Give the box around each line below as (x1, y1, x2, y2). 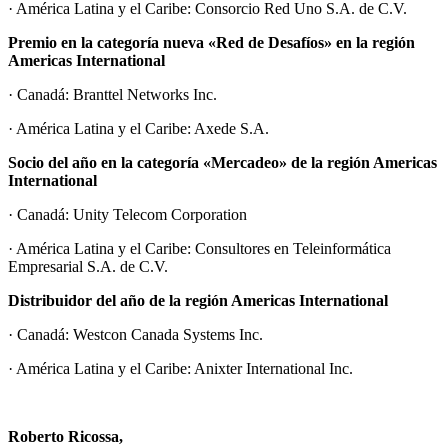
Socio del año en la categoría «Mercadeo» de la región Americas (8, 153, 437, 171)
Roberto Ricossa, (8, 427, 123, 445)
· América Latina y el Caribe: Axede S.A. (8, 119, 269, 137)
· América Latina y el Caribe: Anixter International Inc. (8, 359, 353, 377)
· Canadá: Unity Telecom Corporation (8, 205, 247, 223)
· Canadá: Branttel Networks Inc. (8, 85, 217, 103)
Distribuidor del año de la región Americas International (8, 291, 388, 309)
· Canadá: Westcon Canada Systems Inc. (8, 325, 263, 343)
